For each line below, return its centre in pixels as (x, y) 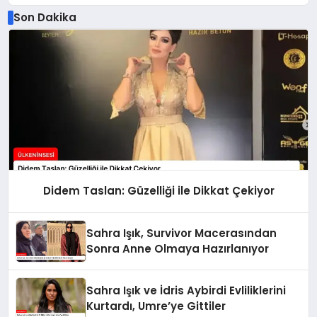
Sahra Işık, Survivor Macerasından (182, 234)
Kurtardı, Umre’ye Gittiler (156, 306)
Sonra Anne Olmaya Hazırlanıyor (178, 249)
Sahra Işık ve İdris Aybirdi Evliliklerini (186, 291)
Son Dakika (45, 17)
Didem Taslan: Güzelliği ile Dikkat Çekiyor (158, 191)
